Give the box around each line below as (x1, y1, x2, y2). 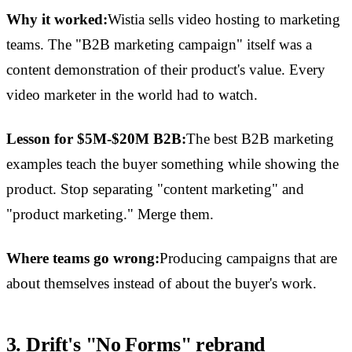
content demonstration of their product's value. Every (6, 61, 325, 79)
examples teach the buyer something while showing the (6, 156, 339, 173)
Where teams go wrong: (6, 250, 159, 267)
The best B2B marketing (186, 130, 334, 148)
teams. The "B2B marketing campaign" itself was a (6, 36, 312, 53)
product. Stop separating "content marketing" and (6, 181, 304, 198)
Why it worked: (6, 11, 108, 28)
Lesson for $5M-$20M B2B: (6, 130, 186, 148)
